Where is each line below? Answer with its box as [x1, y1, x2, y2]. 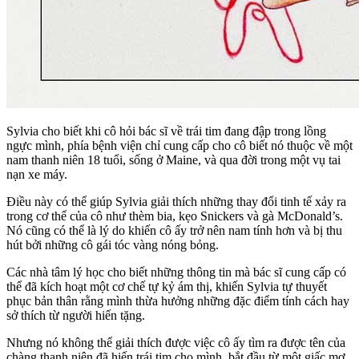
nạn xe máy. [6, 167, 67, 182]
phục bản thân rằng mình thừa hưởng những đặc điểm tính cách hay [6, 294, 349, 309]
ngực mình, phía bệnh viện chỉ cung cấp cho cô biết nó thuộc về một [6, 139, 353, 153]
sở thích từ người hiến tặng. [6, 309, 145, 323]
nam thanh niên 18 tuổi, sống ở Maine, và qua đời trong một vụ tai [6, 153, 341, 167]
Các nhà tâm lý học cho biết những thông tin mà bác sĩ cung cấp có [6, 265, 346, 280]
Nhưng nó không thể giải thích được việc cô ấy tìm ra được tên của [6, 336, 345, 350]
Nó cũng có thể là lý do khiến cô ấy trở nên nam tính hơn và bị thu [6, 224, 342, 238]
